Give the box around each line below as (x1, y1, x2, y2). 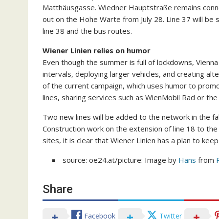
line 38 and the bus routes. (43, 26, 132, 36)
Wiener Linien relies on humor (43, 45, 151, 56)
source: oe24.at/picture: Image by (63, 155, 178, 165)
